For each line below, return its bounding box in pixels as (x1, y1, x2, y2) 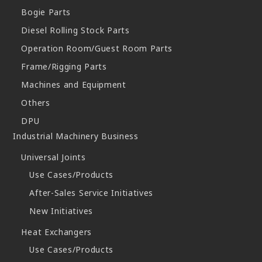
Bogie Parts (21, 6, 71, 18)
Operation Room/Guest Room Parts (21, 43, 173, 54)
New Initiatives (29, 205, 93, 217)
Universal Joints (21, 151, 86, 163)
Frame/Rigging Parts (21, 61, 107, 73)
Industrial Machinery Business (13, 130, 139, 142)
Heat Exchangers (21, 226, 92, 238)
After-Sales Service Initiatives (29, 187, 154, 199)
